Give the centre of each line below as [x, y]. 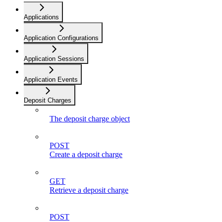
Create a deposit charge [86, 154]
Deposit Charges [48, 100]
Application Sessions [54, 58]
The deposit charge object [90, 118]
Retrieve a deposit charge [89, 190]
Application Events [51, 79]
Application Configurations [61, 38]
